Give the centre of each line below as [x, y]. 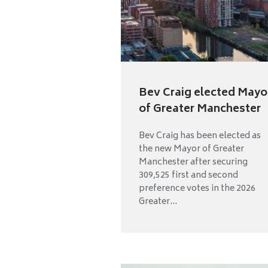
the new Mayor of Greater [191, 149]
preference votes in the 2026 [197, 188]
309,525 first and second [188, 175]
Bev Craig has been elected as [200, 136]
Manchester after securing [193, 162]
